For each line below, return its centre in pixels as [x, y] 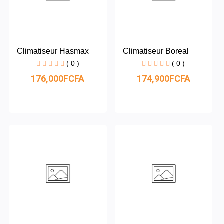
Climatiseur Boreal [156, 51]
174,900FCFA [163, 79]
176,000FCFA [58, 79]
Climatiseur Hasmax [53, 51]
